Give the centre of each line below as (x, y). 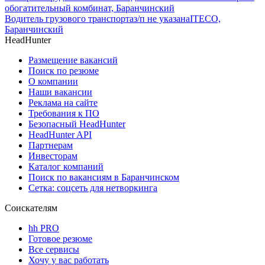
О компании (53, 82)
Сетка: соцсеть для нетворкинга (93, 188)
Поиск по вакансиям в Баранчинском (104, 177)
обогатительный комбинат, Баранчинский (90, 8)
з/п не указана (162, 19)
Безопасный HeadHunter (77, 124)
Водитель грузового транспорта (69, 19)
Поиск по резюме (64, 71)
